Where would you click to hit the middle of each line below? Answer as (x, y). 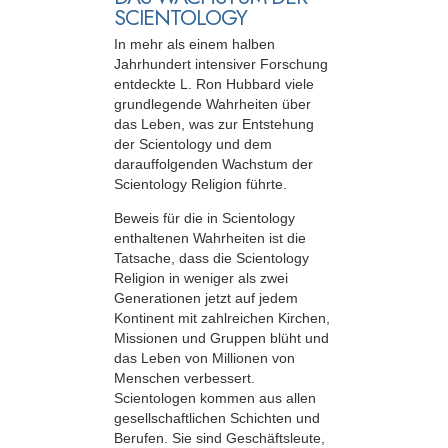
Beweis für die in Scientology (204, 218)
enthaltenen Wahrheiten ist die (210, 238)
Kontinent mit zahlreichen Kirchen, (222, 318)
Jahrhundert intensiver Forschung (221, 64)
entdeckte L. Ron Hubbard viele (214, 84)
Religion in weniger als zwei (201, 278)
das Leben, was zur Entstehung (214, 124)
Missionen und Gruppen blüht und (221, 338)
